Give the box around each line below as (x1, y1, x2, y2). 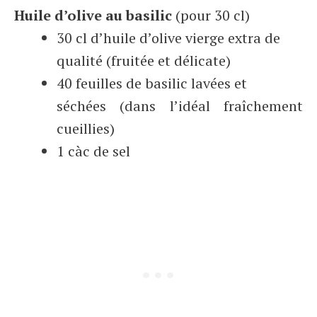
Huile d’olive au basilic (14, 6, 172, 25)
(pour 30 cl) (172, 6, 250, 25)
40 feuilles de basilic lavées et (57, 74, 247, 93)
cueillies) (57, 119, 115, 138)
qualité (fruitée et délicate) (57, 51, 231, 70)
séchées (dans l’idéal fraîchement (57, 96, 303, 115)
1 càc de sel (57, 142, 130, 161)
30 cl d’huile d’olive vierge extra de (57, 28, 280, 47)
